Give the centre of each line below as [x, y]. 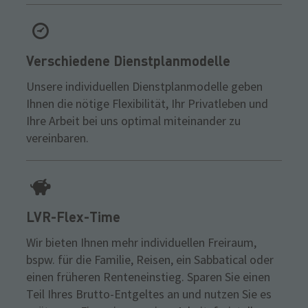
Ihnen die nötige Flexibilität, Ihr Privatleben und [147, 104]
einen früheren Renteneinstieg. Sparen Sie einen [148, 277]
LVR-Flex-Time [73, 217]
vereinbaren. [57, 138]
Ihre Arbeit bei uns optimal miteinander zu [133, 121]
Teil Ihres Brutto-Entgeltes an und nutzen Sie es [149, 294]
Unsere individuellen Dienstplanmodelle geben [144, 87]
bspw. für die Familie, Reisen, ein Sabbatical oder [150, 260]
